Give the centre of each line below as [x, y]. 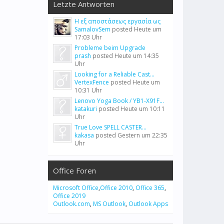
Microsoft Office [76, 188]
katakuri [86, 109]
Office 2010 [116, 188]
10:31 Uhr [88, 90]
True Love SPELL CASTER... [110, 127]
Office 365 [150, 188]
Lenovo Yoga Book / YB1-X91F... [119, 101]
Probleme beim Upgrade [110, 48]
